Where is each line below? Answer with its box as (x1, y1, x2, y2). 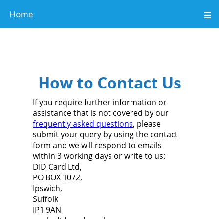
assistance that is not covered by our (33, 108, 169, 118)
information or (112, 97, 167, 108)
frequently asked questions (33, 118, 133, 129)
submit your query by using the (33, 129, 151, 140)
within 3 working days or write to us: (33, 151, 166, 161)
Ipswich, (33, 183, 63, 194)
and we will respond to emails (51, 140, 162, 151)
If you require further (33, 97, 113, 108)
